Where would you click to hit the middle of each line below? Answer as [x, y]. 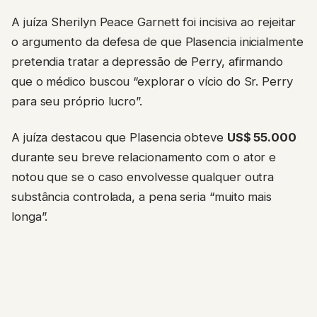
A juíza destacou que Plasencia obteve [119, 137]
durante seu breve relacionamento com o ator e [144, 157]
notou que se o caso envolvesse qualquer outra [143, 177]
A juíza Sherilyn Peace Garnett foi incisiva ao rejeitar [154, 22]
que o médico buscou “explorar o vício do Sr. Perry [152, 82]
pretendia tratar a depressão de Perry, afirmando [147, 62]
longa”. [30, 216]
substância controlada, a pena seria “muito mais [142, 196]
